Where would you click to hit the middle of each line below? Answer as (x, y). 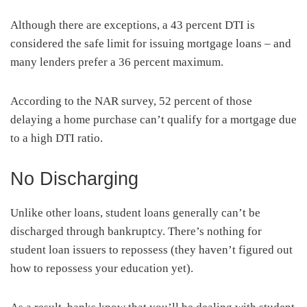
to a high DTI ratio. (57, 138)
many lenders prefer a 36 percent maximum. (117, 62)
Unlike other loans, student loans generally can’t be (135, 212)
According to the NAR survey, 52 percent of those (131, 101)
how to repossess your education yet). (102, 268)
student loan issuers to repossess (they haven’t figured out (151, 249)
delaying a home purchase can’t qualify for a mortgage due (153, 119)
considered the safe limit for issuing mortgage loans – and (151, 43)
